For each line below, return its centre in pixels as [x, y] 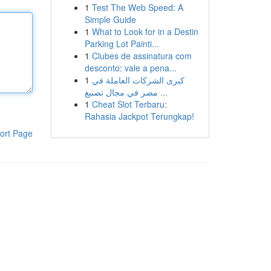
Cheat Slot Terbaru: [129, 104]
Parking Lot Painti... [122, 44]
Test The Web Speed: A [137, 7]
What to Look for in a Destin [145, 31]
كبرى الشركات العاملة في [138, 80]
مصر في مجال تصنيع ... [162, 92]
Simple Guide [110, 19]
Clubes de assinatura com [142, 56]
